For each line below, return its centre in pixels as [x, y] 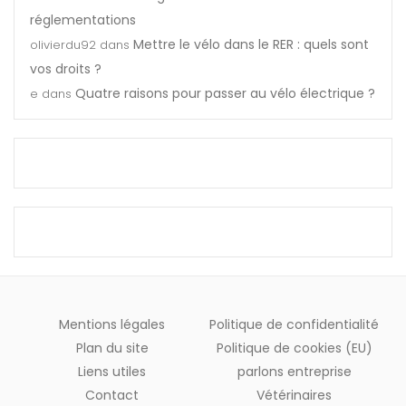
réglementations [83, 19]
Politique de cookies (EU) [294, 348]
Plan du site [112, 348]
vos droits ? [66, 68]
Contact [112, 395]
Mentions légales [112, 324]
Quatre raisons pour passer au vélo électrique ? [225, 93]
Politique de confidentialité [294, 324]
